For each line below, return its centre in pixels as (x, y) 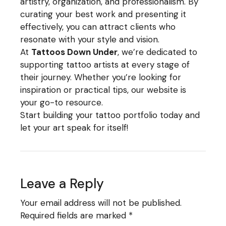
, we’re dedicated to (158, 52)
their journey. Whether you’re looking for (101, 77)
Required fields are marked (75, 215)
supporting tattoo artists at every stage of (105, 64)
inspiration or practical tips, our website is (103, 90)
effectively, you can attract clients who (98, 26)
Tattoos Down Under (75, 52)
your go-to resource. (62, 102)
